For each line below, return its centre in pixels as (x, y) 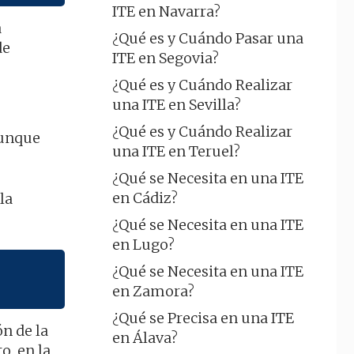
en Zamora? (153, 291)
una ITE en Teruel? (176, 151)
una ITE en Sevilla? (177, 105)
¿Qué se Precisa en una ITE (203, 318)
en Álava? (145, 338)
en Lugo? (143, 245)
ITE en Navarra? (166, 11)
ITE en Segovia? (166, 58)
